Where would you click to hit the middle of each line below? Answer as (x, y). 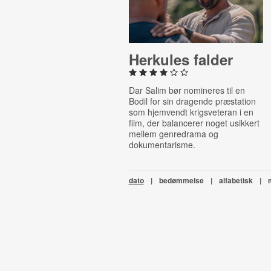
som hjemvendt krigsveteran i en (191, 112)
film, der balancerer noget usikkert (194, 123)
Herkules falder (181, 59)
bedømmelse (181, 180)
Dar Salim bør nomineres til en (187, 90)
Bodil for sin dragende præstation (192, 101)
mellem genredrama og (173, 134)
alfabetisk (236, 180)
